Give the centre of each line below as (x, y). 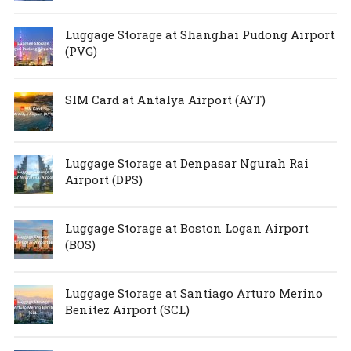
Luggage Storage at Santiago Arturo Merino (194, 293)
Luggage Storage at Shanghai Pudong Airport (199, 34)
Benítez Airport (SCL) (127, 309)
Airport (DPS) (103, 179)
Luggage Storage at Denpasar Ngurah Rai (186, 163)
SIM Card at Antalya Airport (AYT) (165, 99)
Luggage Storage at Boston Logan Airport (186, 228)
